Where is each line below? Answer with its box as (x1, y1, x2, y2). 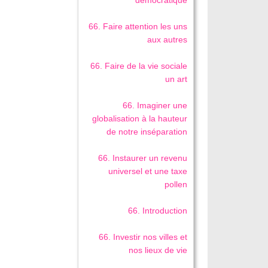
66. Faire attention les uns (89, 22, 188, 32)
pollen (165, 179, 188, 190)
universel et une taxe (108, 166, 188, 176)
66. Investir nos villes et (99, 232, 188, 242)
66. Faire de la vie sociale (90, 61, 188, 71)
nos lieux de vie (129, 245, 188, 255)
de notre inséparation (106, 127, 188, 137)
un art (165, 74, 188, 84)
